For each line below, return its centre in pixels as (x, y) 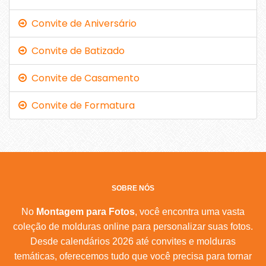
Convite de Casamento (83, 78)
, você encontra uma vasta (190, 211)
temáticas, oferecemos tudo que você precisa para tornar (133, 256)
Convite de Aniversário (82, 23)
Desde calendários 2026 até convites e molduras (133, 241)
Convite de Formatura (81, 105)
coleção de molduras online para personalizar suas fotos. (133, 226)
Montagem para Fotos (85, 211)
